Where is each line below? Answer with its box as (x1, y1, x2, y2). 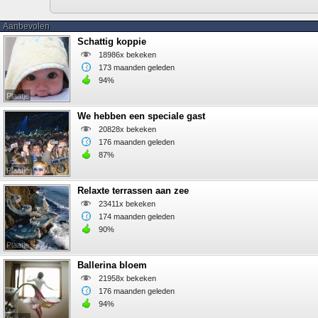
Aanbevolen (3, 21, 50, 32)
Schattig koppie (77, 36, 146, 48)
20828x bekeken (99, 125, 156, 134)
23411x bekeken (99, 199, 155, 209)
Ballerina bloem (77, 260, 147, 271)
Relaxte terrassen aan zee (77, 185, 189, 197)
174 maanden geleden (99, 212, 175, 221)
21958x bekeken (99, 274, 156, 283)
